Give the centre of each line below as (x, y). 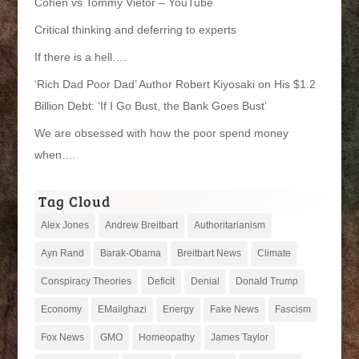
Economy (61, 309)
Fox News (62, 337)
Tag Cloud (74, 201)
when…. (55, 154)
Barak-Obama (130, 253)
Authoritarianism (229, 225)
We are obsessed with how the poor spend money (161, 133)
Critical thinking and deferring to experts (135, 29)
